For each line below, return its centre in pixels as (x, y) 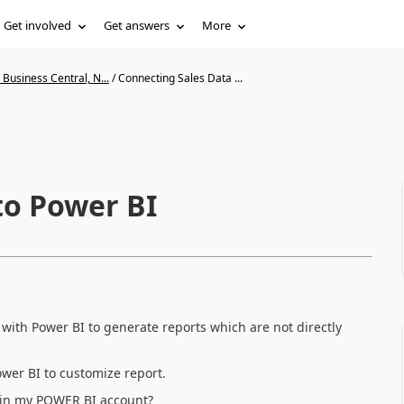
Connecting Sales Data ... (180, 78)
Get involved (38, 25)
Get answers (137, 25)
